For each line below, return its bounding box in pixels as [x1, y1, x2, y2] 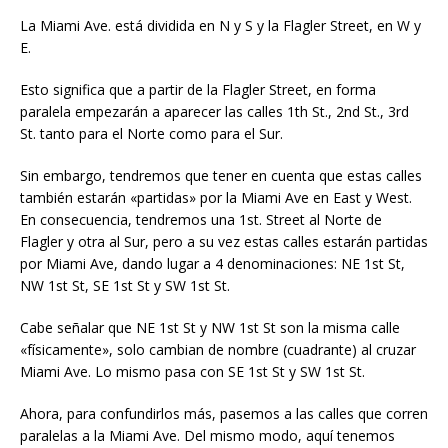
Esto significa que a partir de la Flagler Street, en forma [20, 80, 376, 99]
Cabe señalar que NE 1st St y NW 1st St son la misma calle [20, 318, 400, 337]
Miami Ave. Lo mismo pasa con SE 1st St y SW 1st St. [20, 362, 365, 381]
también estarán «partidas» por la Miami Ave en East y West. [20, 188, 412, 207]
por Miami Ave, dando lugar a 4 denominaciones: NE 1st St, [20, 254, 405, 273]
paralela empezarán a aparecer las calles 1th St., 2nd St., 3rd [20, 102, 409, 121]
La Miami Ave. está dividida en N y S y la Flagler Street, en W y [20, 16, 421, 35]
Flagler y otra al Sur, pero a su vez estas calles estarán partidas [20, 232, 428, 251]
